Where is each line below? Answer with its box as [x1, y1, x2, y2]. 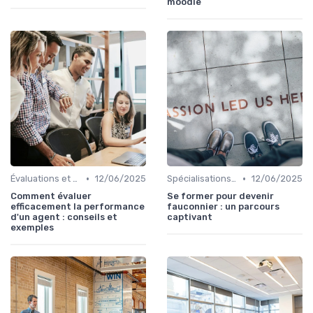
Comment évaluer [10, 191, 92, 202]
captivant [167, 212, 212, 223]
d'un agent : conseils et [10, 212, 117, 223]
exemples [10, 222, 54, 233]
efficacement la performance [10, 201, 145, 212]
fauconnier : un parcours [167, 201, 279, 212]
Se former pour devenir [167, 191, 274, 202]
